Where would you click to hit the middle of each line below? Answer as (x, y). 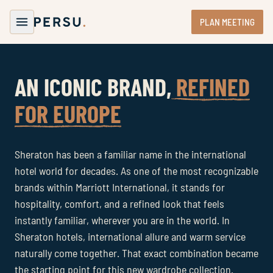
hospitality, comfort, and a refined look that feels (119, 204)
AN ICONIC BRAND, (93, 87)
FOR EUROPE (68, 113)
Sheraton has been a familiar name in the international (130, 154)
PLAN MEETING (227, 22)
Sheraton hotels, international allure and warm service (130, 236)
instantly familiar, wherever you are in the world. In (122, 220)
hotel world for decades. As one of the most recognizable (136, 171)
